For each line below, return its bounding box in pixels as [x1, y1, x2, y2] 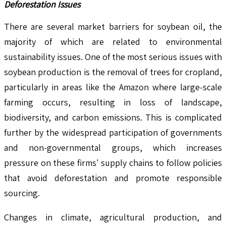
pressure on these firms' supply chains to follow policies [4, 156, 222, 168]
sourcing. [4, 187, 40, 199]
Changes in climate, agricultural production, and [4, 211, 222, 223]
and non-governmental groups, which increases [4, 141, 222, 153]
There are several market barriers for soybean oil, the [4, 20, 222, 32]
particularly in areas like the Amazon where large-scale [4, 81, 222, 93]
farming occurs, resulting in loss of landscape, [4, 96, 222, 108]
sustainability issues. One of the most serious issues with [4, 50, 222, 63]
